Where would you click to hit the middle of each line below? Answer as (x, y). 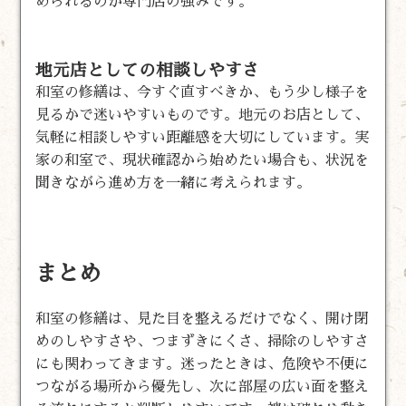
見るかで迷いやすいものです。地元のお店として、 (203, 115)
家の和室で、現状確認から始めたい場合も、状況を (203, 160)
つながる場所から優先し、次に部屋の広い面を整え (203, 387)
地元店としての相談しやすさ (148, 70)
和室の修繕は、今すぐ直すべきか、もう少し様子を (203, 92)
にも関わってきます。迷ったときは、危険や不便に (203, 364)
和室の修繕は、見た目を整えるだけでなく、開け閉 (203, 319)
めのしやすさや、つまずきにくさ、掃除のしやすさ (203, 341)
